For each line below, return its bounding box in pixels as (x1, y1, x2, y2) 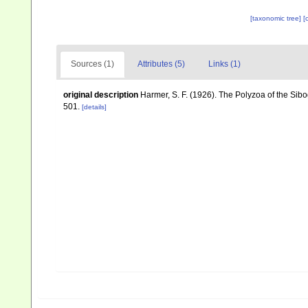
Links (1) (208, 59, 241, 69)
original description (63, 90, 138, 100)
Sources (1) (71, 59, 114, 69)
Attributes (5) (137, 59, 185, 69)
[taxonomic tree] (250, 14, 303, 22)
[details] (82, 103, 107, 111)
